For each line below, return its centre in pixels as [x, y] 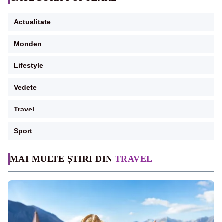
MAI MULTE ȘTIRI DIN [62, 159]
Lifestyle [28, 66]
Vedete [25, 87]
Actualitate [32, 22]
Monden [28, 44]
